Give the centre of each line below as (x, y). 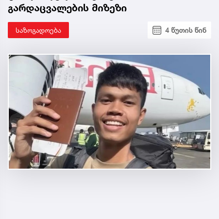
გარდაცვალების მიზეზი (67, 8)
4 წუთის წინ (186, 30)
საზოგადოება (38, 30)
